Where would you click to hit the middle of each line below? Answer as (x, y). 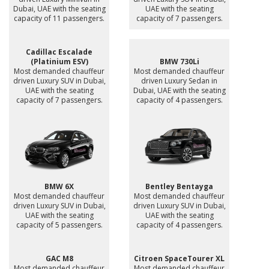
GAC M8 (59, 258)
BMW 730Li (179, 62)
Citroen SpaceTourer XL (179, 258)
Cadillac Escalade (59, 52)
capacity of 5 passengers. (59, 225)
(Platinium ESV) (59, 62)
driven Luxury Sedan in (179, 81)
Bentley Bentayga (179, 186)
